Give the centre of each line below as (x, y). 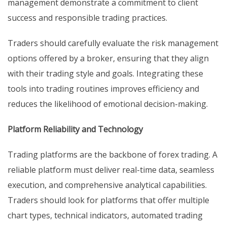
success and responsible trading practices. (87, 18)
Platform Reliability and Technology (75, 129)
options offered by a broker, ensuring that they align (108, 59)
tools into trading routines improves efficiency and (103, 89)
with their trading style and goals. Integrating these (105, 74)
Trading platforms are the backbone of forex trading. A (112, 155)
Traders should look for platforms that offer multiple (108, 200)
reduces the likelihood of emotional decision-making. (108, 104)
